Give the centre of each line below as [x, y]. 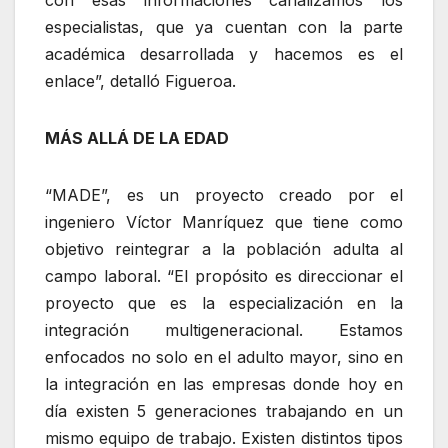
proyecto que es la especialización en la [224, 303]
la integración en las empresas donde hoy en [224, 384]
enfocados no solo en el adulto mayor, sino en [224, 357]
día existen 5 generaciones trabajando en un [224, 411]
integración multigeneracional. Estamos [224, 330]
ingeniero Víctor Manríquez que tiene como [224, 222]
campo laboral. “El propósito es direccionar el [224, 276]
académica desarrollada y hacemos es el [224, 54]
